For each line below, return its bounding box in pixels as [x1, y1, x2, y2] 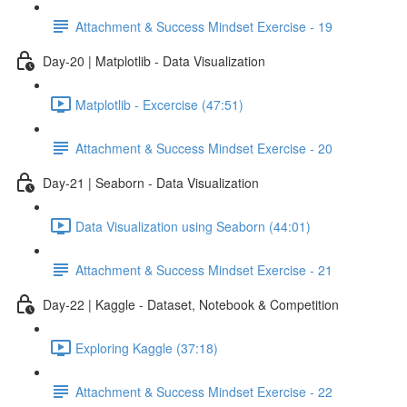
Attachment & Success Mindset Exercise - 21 [75, 260, 333, 279]
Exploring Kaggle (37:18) [75, 338, 218, 357]
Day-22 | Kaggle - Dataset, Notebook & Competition [43, 294, 339, 313]
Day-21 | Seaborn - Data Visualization [43, 173, 259, 192]
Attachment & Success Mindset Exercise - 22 [75, 382, 333, 401]
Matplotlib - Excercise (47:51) [75, 94, 243, 114]
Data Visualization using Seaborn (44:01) [75, 216, 311, 235]
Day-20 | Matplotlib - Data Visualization [43, 51, 265, 70]
